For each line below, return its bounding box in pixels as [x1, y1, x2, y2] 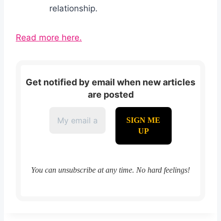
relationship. [49, 3, 98, 13]
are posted [87, 89, 134, 100]
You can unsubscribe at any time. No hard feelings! [31, 165, 190, 174]
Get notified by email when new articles [26, 77, 195, 88]
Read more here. [16, 32, 82, 42]
